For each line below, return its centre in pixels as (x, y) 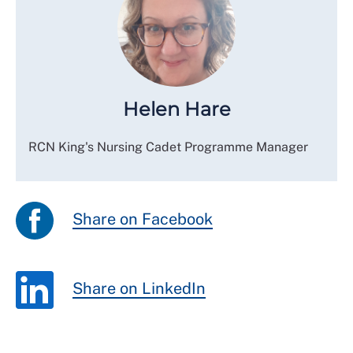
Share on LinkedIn (139, 289)
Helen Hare (176, 110)
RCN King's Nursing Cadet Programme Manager (168, 147)
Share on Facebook (143, 219)
